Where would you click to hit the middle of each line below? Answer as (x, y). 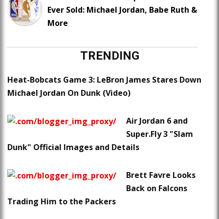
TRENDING (109, 56)
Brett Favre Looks (161, 175)
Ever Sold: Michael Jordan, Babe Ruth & (122, 10)
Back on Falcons (157, 188)
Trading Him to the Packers (62, 202)
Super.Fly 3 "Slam (160, 134)
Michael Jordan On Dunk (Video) (69, 93)
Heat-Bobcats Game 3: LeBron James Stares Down (104, 80)
